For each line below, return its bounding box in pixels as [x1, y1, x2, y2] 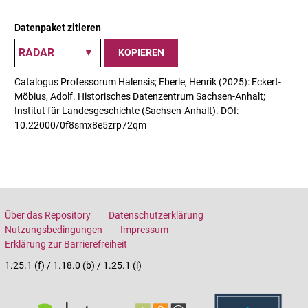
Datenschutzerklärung [109, 209, 203, 221]
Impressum [120, 223, 168, 235]
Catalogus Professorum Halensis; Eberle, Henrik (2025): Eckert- [14, 76, 281, 87]
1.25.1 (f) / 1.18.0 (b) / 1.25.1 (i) [5, 259, 142, 271]
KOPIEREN [118, 47, 164, 58]
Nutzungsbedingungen [5, 223, 102, 235]
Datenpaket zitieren [14, 21, 101, 33]
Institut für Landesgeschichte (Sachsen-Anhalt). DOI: [14, 104, 239, 116]
